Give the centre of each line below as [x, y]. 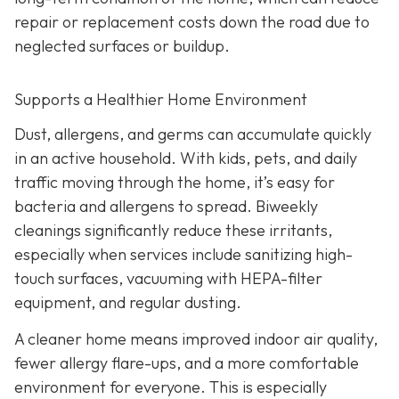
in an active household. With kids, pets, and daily [186, 159]
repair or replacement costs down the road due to [192, 21]
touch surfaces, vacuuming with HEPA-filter [168, 279]
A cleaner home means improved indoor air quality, [196, 339]
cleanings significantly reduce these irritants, [173, 231]
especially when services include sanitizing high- [183, 255]
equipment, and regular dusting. [128, 303]
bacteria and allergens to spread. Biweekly [166, 207]
